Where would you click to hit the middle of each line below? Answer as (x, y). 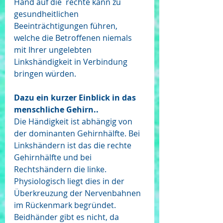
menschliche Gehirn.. (56, 110)
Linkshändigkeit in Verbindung (72, 62)
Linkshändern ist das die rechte (74, 145)
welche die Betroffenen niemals (74, 38)
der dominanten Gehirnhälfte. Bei (78, 133)
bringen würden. (45, 74)
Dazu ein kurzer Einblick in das (76, 98)
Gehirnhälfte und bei (54, 157)
